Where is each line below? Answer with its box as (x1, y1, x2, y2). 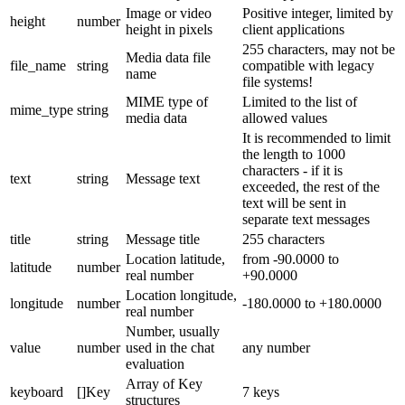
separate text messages (242, 211, 370, 227)
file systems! (242, 73, 313, 89)
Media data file (126, 49, 211, 65)
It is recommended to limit (242, 129, 391, 146)
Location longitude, (126, 287, 237, 303)
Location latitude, (126, 250, 225, 267)
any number (242, 339, 310, 355)
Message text (126, 170, 200, 186)
